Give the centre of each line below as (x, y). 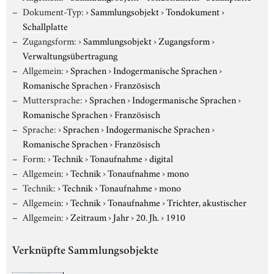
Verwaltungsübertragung (70, 55)
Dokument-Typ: (53, 11)
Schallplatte (45, 25)
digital (161, 157)
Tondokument (192, 11)
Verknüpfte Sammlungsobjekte (85, 251)
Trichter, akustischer (206, 202)
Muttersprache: (52, 99)
